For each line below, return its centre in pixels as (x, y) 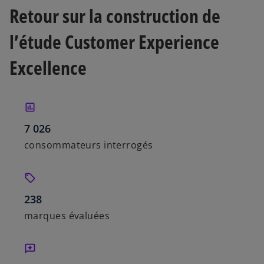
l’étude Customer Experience (114, 41)
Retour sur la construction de (115, 15)
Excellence (48, 67)
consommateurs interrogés (89, 145)
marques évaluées (67, 216)
